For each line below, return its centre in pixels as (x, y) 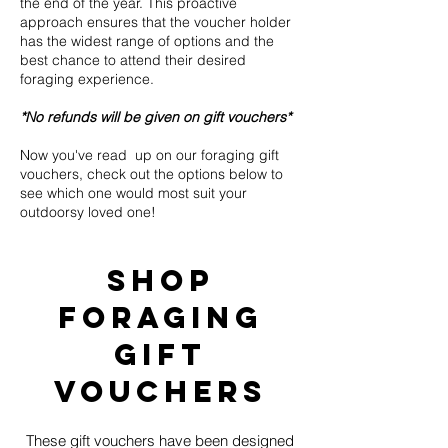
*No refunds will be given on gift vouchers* (155, 116)
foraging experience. (87, 78)
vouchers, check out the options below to (151, 173)
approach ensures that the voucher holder (155, 21)
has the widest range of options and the (147, 40)
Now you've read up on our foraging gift (149, 154)
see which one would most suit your (133, 192)
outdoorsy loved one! (88, 211)
